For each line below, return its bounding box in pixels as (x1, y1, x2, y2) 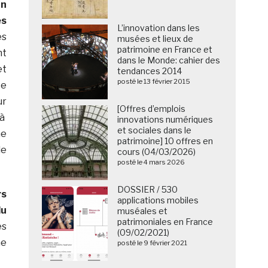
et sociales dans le (117, 125, 192, 136)
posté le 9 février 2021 (117, 239, 188, 248)
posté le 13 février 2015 (117, 77, 191, 86)
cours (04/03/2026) (117, 147, 196, 157)
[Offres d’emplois (117, 103, 186, 114)
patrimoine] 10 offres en (117, 136, 214, 147)
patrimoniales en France (117, 217, 214, 227)
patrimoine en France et (117, 44, 213, 55)
